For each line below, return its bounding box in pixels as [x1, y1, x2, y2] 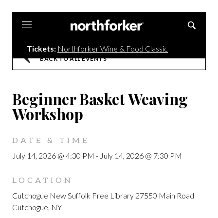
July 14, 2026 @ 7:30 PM [100, 151, 182, 160]
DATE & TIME [12, 136, 89, 145]
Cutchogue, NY [12, 202, 62, 212]
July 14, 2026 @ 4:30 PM [12, 151, 96, 160]
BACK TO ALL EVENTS [40, 54, 107, 62]
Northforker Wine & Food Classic [57, 43, 168, 53]
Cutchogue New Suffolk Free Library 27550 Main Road [12, 191, 194, 200]
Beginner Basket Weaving [12, 89, 188, 109]
